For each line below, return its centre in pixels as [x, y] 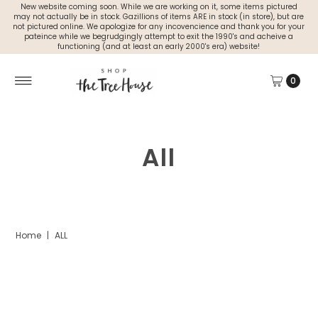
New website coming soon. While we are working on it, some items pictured [159, 7]
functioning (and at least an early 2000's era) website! [159, 46]
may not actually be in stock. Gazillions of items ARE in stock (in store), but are [159, 17]
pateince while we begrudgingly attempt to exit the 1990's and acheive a [159, 37]
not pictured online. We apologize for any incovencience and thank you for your [159, 27]
